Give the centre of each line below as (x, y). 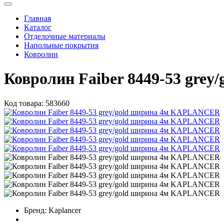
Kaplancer (65, 210)
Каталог (38, 27)
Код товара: (24, 103)
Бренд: (35, 210)
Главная (37, 18)
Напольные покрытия (61, 45)
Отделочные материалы (65, 36)
